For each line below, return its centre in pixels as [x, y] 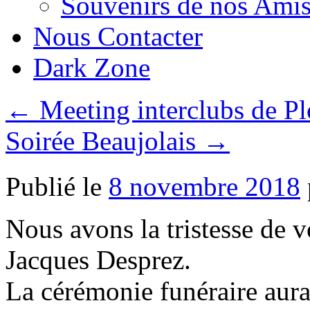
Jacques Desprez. [98, 260]
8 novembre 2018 [204, 187]
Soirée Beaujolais [104, 141]
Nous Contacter [118, 36]
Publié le [54, 187]
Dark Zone [92, 67]
